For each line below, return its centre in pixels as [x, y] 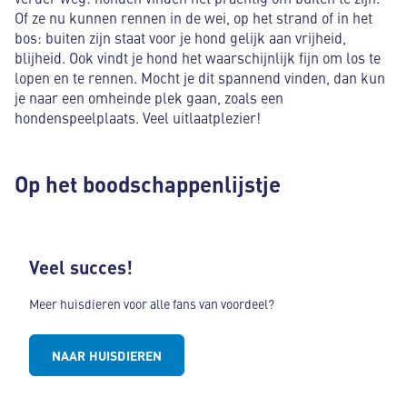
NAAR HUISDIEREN [107, 355]
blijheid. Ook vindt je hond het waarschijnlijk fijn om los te [198, 57]
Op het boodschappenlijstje [150, 184]
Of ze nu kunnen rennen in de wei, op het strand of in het [194, 17]
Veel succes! [81, 267]
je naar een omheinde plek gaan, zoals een [149, 97]
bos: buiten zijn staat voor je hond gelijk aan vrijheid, [180, 37]
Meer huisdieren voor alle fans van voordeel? [152, 303]
